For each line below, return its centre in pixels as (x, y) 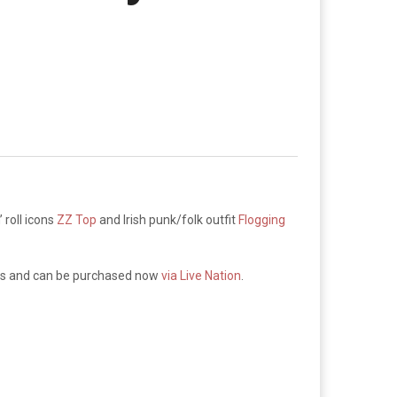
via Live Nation (201, 276)
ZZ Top (77, 220)
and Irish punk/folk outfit (167, 220)
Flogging (262, 220)
